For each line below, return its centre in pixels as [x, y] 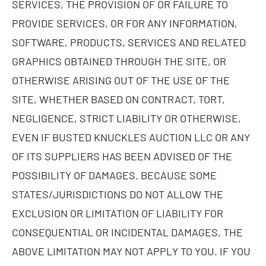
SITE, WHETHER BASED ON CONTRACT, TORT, [118, 99]
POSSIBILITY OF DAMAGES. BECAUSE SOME [114, 175]
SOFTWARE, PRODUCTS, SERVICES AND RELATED [129, 42]
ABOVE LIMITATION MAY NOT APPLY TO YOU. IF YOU [131, 251]
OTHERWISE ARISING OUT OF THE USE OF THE [121, 80]
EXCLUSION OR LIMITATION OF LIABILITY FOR [118, 213]
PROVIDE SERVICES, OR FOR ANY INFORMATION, [125, 23]
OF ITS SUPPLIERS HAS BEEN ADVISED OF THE [122, 156]
